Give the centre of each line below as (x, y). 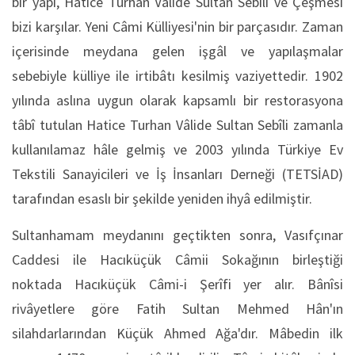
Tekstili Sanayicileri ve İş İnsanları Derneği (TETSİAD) (177, 174)
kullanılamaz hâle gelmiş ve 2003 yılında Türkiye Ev (177, 149)
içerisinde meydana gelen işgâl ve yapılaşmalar (177, 51)
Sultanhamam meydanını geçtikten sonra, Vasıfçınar (177, 235)
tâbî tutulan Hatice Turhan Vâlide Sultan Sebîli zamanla (177, 125)
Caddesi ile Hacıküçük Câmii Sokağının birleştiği (177, 260)
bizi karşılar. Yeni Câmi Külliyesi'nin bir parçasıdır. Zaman (177, 27)
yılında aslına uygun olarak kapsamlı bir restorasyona (177, 100)
